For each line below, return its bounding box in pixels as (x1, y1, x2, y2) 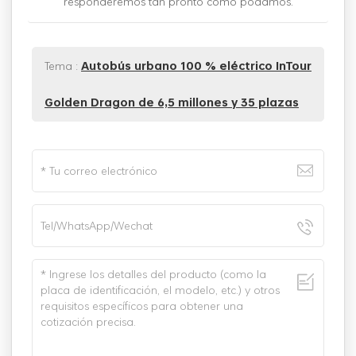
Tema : (44, 56, 81, 74)
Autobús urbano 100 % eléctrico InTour (81, 56, 311, 74)
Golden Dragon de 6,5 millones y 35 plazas (44, 93, 299, 110)
